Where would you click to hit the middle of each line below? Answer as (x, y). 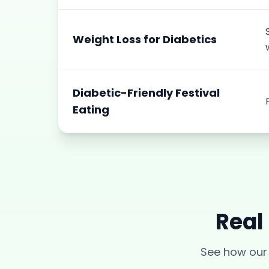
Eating (91, 110)
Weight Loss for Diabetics (145, 39)
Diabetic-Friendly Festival (146, 93)
